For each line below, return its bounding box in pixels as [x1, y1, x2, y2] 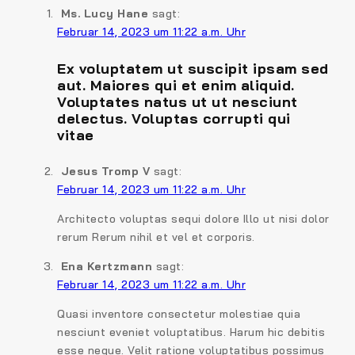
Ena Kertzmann [60, 258, 152, 273]
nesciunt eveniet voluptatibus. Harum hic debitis [57, 324, 325, 339]
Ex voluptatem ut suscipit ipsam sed [57, 59, 329, 78]
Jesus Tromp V [60, 163, 150, 178]
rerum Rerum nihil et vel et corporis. [57, 229, 255, 244]
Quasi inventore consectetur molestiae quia [57, 306, 300, 321]
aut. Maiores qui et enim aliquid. [57, 75, 295, 94]
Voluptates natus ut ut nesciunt [57, 92, 298, 111]
